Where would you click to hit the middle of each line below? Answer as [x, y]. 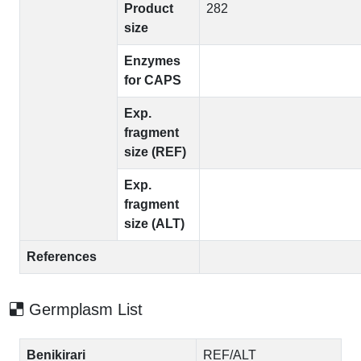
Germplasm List [83, 309]
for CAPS [153, 80]
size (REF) [155, 152]
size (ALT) [154, 224]
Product [149, 8]
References [62, 257]
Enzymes [152, 61]
